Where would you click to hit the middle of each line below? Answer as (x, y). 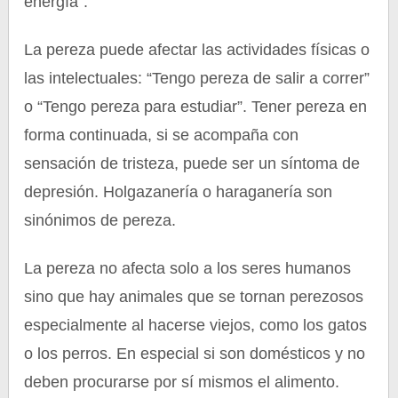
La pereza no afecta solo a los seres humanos (188, 268)
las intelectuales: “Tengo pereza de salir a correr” (197, 78)
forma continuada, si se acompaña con (162, 135)
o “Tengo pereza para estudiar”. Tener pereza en (196, 107)
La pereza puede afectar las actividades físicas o (197, 50)
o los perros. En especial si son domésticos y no (195, 354)
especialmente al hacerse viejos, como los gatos (196, 325)
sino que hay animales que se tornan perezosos (194, 297)
